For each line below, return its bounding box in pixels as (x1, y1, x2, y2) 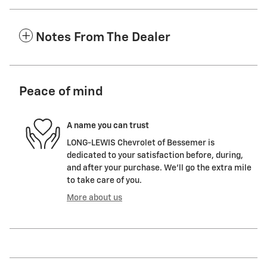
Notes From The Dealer (36, 32, 170, 45)
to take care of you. (67, 176, 142, 185)
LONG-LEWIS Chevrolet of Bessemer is (67, 139, 215, 148)
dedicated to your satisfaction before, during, (67, 151, 243, 160)
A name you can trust (67, 121, 149, 130)
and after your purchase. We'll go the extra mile (67, 164, 252, 173)
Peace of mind (19, 86, 103, 99)
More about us (67, 194, 122, 203)
